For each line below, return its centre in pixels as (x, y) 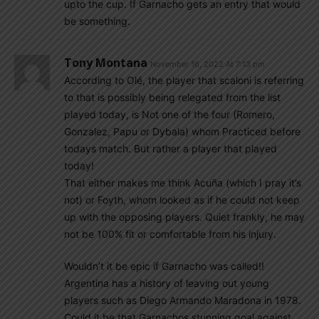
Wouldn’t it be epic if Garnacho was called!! (164, 266)
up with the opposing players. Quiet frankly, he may (184, 217)
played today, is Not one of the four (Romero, (169, 114)
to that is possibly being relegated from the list (172, 97)
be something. (97, 21)
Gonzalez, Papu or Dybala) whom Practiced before (182, 131)
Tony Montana (106, 63)
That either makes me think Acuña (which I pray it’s (183, 183)
